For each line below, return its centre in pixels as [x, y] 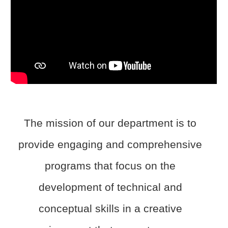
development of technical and [110, 187]
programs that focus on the [110, 166]
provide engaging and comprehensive [110, 144]
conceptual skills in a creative [110, 208]
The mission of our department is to [110, 123]
